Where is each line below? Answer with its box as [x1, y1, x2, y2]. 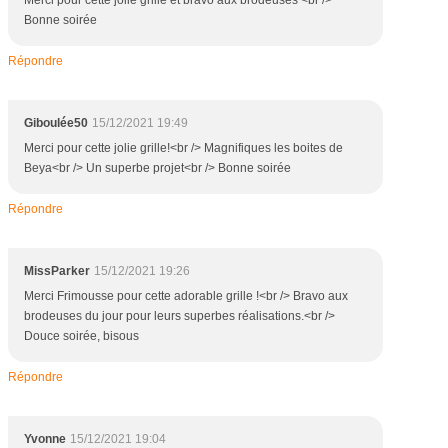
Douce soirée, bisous [24, 329, 139, 343]
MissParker [24, 264, 90, 278]
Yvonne [24, 432, 66, 446]
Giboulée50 [24, 116, 88, 130]
